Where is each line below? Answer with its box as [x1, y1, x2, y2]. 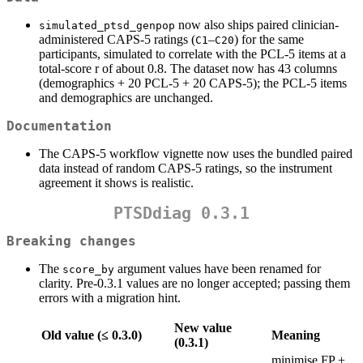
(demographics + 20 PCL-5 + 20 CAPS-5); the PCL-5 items [39, 75, 347, 90]
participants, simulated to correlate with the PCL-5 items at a [39, 46, 346, 61]
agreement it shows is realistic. [39, 175, 194, 190]
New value [174, 321, 232, 335]
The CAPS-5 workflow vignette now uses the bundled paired [39, 146, 352, 160]
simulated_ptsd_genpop [39, 19, 175, 32]
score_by [62, 263, 114, 276]
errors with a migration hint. [39, 291, 181, 305]
